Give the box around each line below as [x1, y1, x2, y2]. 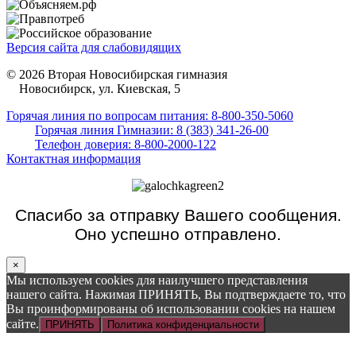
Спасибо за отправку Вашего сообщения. [14, 205, 342, 224]
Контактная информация [6, 151, 141, 165]
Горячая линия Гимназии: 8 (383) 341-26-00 [35, 122, 269, 137]
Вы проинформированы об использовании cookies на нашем [6, 301, 335, 315]
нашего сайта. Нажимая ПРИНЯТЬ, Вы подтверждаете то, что [6, 287, 346, 301]
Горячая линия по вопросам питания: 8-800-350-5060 [6, 108, 293, 122]
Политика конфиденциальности [107, 318, 259, 331]
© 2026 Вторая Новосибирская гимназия [6, 67, 227, 81]
